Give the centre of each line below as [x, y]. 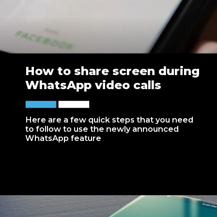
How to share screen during [113, 71]
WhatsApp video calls [93, 85]
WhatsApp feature [63, 138]
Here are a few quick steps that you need [109, 120]
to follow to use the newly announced [102, 129]
